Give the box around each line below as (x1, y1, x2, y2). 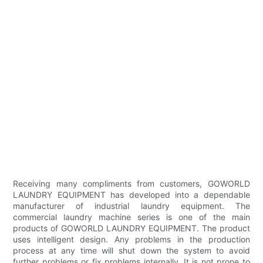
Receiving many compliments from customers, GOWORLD (13, 178, 250, 189)
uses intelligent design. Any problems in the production (13, 234, 250, 245)
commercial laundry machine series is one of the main (13, 212, 250, 222)
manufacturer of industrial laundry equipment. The (13, 201, 250, 211)
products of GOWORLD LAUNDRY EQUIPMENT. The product (13, 223, 250, 234)
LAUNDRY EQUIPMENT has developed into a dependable (13, 190, 250, 200)
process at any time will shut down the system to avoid (13, 245, 250, 256)
